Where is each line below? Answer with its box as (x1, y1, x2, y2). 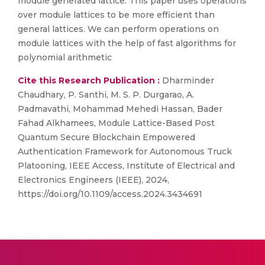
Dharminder (160, 75, 214, 86)
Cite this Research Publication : (18, 75, 160, 86)
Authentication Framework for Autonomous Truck (18, 146, 232, 157)
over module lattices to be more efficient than (18, 9, 215, 20)
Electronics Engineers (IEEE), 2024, (18, 174, 169, 185)
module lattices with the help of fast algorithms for (18, 38, 236, 49)
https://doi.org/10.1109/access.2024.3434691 (18, 189, 202, 199)
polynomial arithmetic (18, 52, 112, 63)
